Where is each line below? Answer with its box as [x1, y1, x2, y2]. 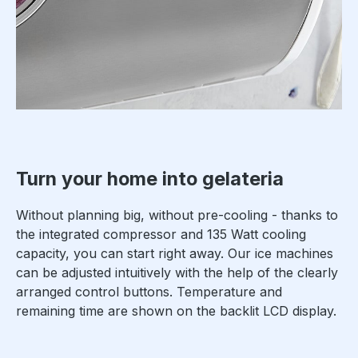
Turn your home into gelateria [16, 167, 284, 191]
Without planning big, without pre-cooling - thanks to [16, 207, 338, 224]
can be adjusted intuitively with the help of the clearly [16, 265, 338, 281]
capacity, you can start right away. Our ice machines [16, 245, 333, 262]
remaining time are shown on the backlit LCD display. [16, 303, 336, 320]
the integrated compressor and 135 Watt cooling [16, 226, 306, 243]
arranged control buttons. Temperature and [16, 284, 282, 300]
